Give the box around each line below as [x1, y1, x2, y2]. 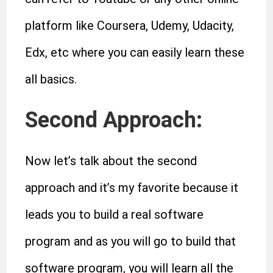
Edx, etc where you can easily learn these [25, 45, 245, 60]
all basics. [25, 72, 77, 87]
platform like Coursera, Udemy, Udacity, [25, 18, 235, 33]
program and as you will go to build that [25, 234, 236, 249]
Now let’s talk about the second [25, 154, 197, 168]
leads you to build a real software [25, 207, 204, 222]
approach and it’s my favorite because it [25, 180, 239, 195]
